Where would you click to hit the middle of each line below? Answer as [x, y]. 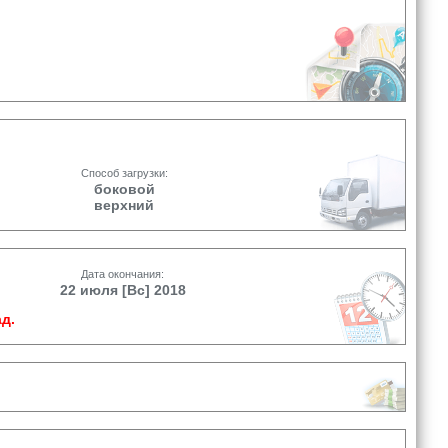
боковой [124, 189]
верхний [124, 205]
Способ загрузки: [124, 173]
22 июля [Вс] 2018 [122, 290]
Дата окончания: [122, 274]
